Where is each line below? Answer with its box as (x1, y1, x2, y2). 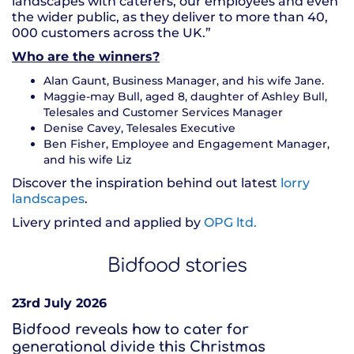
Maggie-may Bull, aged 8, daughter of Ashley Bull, (43, 89, 327, 104)
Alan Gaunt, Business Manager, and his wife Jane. (43, 73, 324, 88)
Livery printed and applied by (12, 215, 204, 231)
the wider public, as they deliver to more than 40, (12, 9, 328, 25)
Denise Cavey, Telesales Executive (43, 121, 235, 136)
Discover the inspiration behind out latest (12, 175, 281, 191)
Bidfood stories (107, 255, 247, 277)
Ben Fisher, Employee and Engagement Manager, (43, 137, 330, 152)
